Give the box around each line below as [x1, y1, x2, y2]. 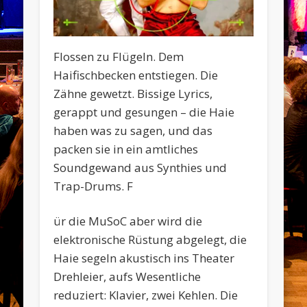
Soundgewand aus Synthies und [53, 159, 228, 175]
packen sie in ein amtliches [53, 140, 199, 157]
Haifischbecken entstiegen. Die [53, 66, 219, 83]
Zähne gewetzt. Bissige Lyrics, [53, 85, 213, 101]
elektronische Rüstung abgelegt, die [53, 231, 247, 247]
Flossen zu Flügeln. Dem [53, 48, 184, 64]
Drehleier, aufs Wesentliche [53, 268, 201, 284]
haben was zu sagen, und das [53, 122, 213, 138]
